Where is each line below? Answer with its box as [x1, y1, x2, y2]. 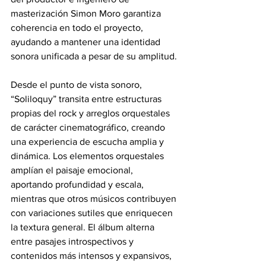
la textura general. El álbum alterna [11, 221, 157, 232]
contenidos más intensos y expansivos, [11, 250, 174, 261]
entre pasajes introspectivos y [11, 236, 136, 246]
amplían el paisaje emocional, [11, 164, 135, 175]
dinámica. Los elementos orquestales [11, 150, 166, 161]
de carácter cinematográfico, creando [11, 122, 167, 132]
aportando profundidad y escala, [11, 179, 146, 189]
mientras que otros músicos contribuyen [11, 193, 179, 204]
